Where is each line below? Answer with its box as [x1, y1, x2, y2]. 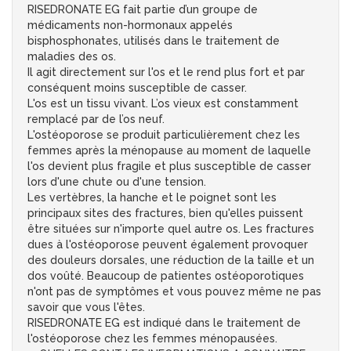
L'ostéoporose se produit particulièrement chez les [27, 128, 300, 142]
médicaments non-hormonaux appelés [27, 19, 233, 32]
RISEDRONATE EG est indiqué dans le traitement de [27, 317, 301, 330]
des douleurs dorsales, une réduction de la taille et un [27, 254, 314, 267]
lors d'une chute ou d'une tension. [27, 175, 206, 189]
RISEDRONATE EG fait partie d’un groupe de [27, 3, 258, 16]
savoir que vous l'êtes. [27, 301, 145, 314]
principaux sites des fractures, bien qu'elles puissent [27, 207, 303, 220]
